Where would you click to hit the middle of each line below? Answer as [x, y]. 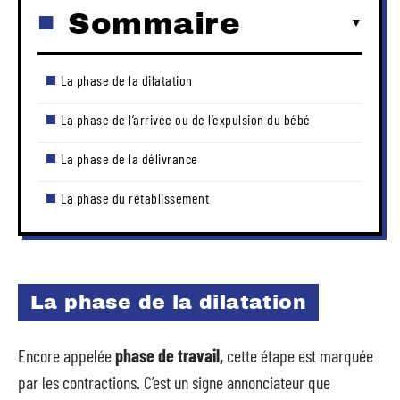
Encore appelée [67, 355]
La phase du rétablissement [135, 197]
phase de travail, [169, 355]
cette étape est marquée [298, 355]
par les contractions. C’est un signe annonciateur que [174, 382]
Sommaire [154, 23]
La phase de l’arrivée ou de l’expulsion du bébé [186, 119]
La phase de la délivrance [129, 158]
